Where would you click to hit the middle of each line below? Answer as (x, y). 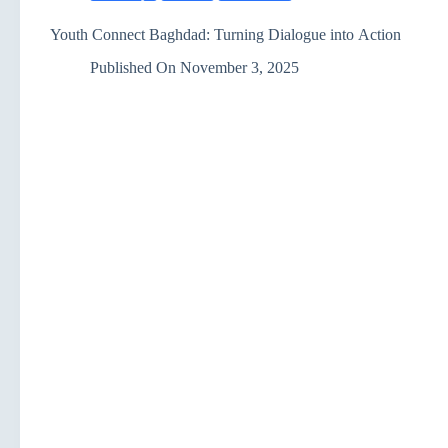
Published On (133, 67)
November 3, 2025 (240, 67)
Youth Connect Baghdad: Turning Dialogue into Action (225, 34)
